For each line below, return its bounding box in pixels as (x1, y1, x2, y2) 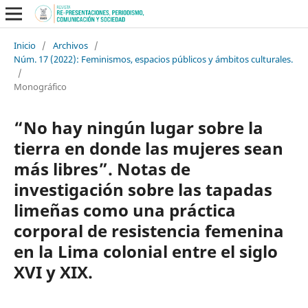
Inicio (13, 38, 36, 52)
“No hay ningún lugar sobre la (13, 115, 263, 139)
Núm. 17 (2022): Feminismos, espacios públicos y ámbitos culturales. (13, 52, 293, 65)
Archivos (52, 38, 88, 52)
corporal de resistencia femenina (13, 219, 284, 242)
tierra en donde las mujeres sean (13, 136, 283, 159)
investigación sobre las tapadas (13, 177, 272, 201)
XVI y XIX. (13, 260, 93, 283)
